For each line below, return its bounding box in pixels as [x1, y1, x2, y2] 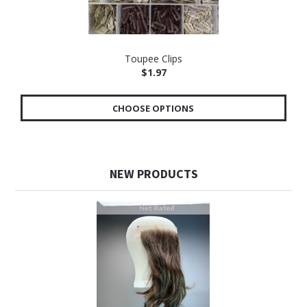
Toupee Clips [125, 52, 182, 65]
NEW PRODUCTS [109, 166, 198, 182]
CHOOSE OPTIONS [112, 102, 195, 114]
